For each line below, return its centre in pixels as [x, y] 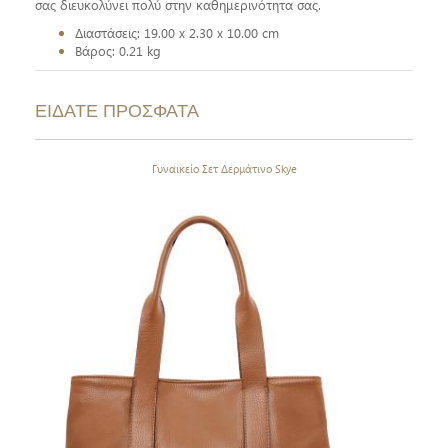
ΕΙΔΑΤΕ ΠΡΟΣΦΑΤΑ [117, 111]
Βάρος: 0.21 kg [118, 51]
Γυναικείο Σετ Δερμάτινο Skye [224, 169]
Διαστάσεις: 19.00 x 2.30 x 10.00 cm [177, 33]
